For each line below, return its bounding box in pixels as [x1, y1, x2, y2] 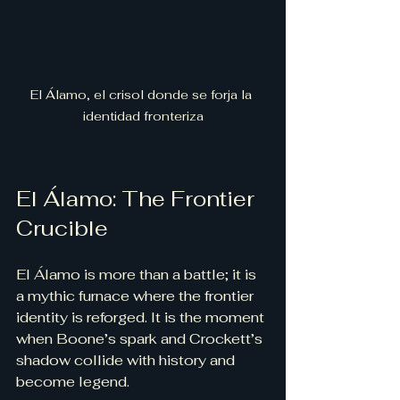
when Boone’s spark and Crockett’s [16, 329, 266, 349]
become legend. [16, 372, 129, 392]
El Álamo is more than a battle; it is [16, 265, 260, 285]
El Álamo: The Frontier [16, 185, 260, 213]
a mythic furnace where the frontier [16, 287, 257, 306]
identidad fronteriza [82, 108, 204, 125]
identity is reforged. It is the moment [16, 308, 268, 328]
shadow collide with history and [16, 351, 238, 371]
